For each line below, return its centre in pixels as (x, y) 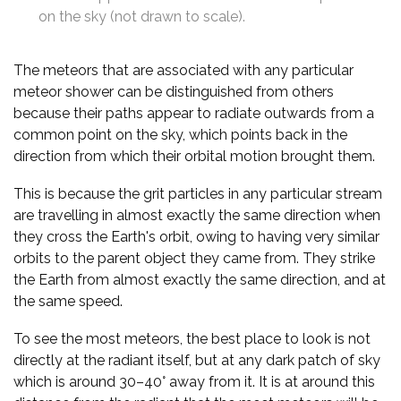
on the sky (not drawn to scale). (142, 16)
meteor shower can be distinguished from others (174, 91)
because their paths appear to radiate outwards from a (194, 113)
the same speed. (68, 301)
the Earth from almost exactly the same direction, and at (200, 279)
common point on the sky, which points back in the (180, 134)
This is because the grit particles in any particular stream (198, 193)
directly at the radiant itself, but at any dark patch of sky (197, 360)
